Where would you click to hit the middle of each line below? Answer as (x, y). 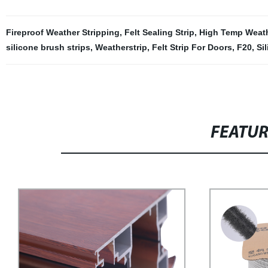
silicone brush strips (48, 47)
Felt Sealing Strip (159, 32)
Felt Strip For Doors (192, 47)
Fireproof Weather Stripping (63, 32)
